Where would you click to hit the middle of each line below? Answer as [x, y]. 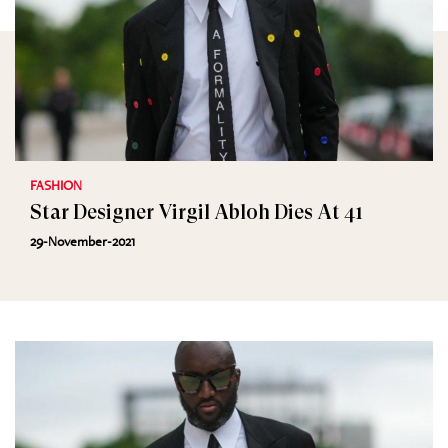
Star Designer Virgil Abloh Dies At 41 [197, 212]
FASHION [56, 185]
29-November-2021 [82, 241]
